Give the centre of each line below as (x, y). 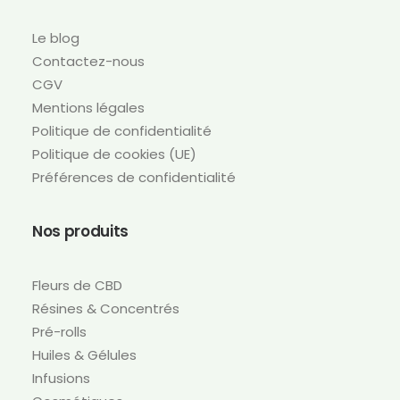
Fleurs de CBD (77, 285)
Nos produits (80, 231)
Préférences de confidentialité (134, 177)
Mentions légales (88, 108)
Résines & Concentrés (106, 308)
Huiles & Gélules (84, 355)
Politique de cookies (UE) (114, 154)
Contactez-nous (88, 61)
